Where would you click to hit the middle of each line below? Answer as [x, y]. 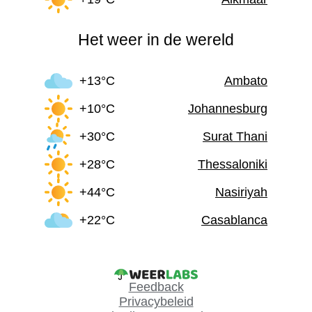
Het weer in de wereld [156, 40]
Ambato [246, 80]
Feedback [156, 287]
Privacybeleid [156, 302]
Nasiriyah [241, 192]
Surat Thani [235, 136]
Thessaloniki [233, 164]
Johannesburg [228, 108]
